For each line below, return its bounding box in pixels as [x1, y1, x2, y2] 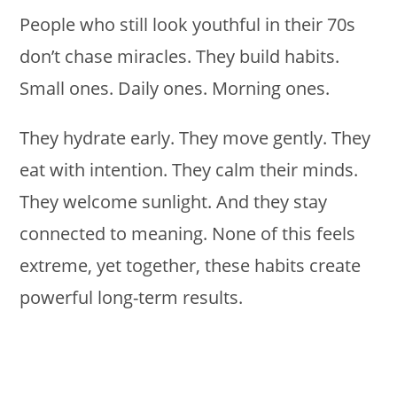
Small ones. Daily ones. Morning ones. [19, 76, 331, 100]
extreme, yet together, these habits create [19, 253, 362, 277]
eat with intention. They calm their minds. [19, 158, 359, 182]
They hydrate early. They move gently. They [19, 126, 371, 150]
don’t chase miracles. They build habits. [19, 44, 340, 68]
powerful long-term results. [19, 285, 244, 309]
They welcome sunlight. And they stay [19, 190, 328, 214]
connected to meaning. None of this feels [19, 222, 356, 245]
